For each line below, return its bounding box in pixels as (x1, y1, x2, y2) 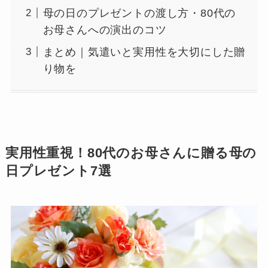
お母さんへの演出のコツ (42, 23, 167, 36)
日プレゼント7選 (5, 163, 112, 178)
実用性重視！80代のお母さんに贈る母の (5, 145, 257, 160)
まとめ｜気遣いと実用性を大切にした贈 (42, 45, 246, 58)
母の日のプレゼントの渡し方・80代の (42, 7, 236, 19)
